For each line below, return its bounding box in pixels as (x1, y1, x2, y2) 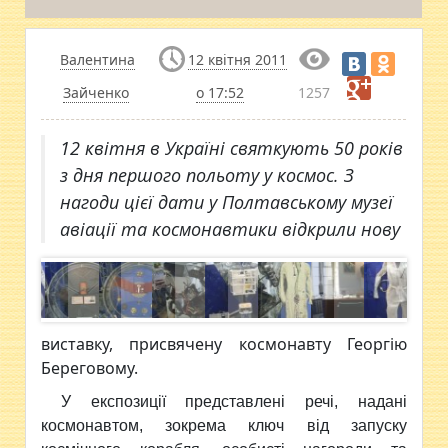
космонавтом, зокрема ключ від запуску (41, 417, 407, 434)
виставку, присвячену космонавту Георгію (41, 333, 407, 355)
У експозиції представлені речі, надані (61, 393, 407, 410)
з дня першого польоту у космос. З (60, 163, 355, 187)
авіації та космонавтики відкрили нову (60, 217, 401, 241)
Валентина (59, 50, 135, 69)
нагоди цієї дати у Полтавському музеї (60, 190, 394, 214)
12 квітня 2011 (187, 50, 287, 69)
